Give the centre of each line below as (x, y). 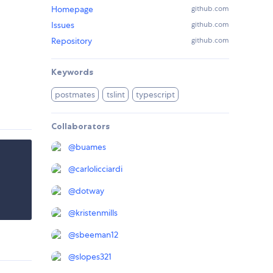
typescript (156, 95)
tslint (115, 95)
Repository (72, 41)
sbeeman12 (97, 235)
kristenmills (97, 213)
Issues (63, 25)
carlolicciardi (99, 169)
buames (91, 147)
